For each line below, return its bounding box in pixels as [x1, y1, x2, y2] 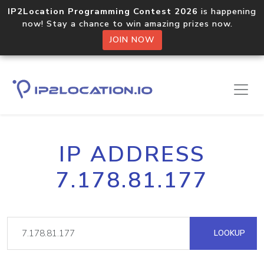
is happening [198, 5, 256, 17]
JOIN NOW [109, 34, 155, 45]
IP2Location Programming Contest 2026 [8, 5, 198, 17]
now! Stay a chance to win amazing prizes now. [22, 18, 242, 29]
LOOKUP [212, 227, 245, 239]
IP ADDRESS [59, 140, 205, 169]
